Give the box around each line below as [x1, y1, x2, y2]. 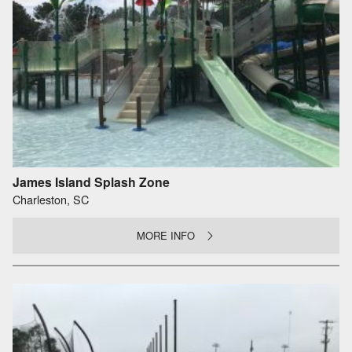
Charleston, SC [13, 190, 89, 207]
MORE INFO [137, 227, 196, 243]
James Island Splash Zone [13, 172, 170, 191]
